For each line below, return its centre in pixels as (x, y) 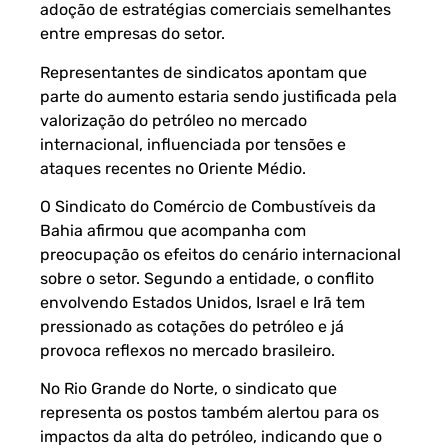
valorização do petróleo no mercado (173, 120)
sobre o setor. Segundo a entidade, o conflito (207, 278)
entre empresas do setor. (132, 34)
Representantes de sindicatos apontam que (203, 72)
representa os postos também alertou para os (209, 413)
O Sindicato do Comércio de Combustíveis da (208, 206)
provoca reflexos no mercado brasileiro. (187, 350)
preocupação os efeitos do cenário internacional (220, 254)
